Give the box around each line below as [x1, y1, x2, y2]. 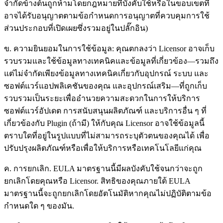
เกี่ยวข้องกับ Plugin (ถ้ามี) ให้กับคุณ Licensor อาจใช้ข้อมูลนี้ [4, 118, 205, 127]
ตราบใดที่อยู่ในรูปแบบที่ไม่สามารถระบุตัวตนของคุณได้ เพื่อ [4, 131, 210, 140]
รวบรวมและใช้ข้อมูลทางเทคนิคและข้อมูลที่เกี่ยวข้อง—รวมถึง [4, 56, 219, 65]
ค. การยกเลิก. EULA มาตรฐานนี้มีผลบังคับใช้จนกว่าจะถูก [4, 164, 203, 173]
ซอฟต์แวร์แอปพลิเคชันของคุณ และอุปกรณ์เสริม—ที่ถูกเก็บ [4, 81, 207, 90]
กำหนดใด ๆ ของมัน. [4, 201, 74, 210]
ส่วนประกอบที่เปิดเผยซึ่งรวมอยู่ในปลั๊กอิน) [4, 23, 148, 32]
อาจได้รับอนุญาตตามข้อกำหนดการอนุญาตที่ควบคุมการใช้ [4, 11, 210, 20]
